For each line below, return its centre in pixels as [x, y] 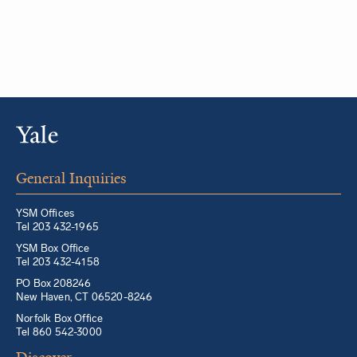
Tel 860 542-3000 [59, 332]
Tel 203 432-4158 [58, 262]
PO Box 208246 [54, 283]
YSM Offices [45, 213]
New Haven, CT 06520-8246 [84, 297]
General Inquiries [71, 178]
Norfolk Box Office [60, 318]
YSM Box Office [53, 248]
